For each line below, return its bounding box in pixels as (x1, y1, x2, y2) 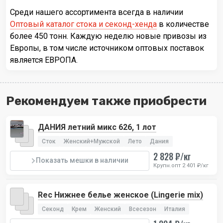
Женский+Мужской (64, 137, 120, 145)
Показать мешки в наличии (36, 156, 128, 165)
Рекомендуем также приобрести (6, 94, 207, 108)
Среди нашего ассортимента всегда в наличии (10, 7, 183, 17)
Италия (164, 205, 185, 213)
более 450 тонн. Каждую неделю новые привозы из (10, 31, 207, 41)
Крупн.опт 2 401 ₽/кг (153, 162, 209, 169)
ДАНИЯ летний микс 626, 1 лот (38, 122, 156, 132)
